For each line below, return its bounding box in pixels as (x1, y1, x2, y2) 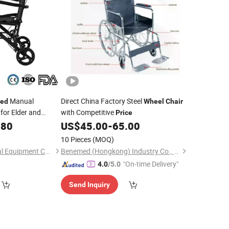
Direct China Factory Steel (60, 96, 144, 106)
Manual (8, 96, 34, 106)
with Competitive (60, 107, 116, 117)
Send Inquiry (68, 180, 110, 189)
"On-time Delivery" (123, 159, 178, 169)
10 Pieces (60, 134, 91, 144)
